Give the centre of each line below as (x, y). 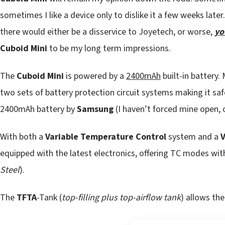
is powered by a (95, 76)
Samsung (95, 109)
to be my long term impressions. (109, 49)
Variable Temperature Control (107, 137)
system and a (194, 137)
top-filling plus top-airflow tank (121, 198)
